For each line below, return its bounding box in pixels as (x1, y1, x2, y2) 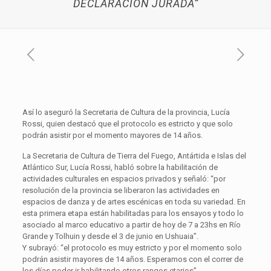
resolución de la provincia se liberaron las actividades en (22, 186, 220, 195)
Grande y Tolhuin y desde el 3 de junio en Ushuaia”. (22, 232, 198, 241)
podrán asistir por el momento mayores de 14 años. (22, 131, 203, 140)
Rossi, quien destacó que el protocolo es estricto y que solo (22, 119, 233, 128)
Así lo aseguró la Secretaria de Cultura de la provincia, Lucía (22, 108, 230, 117)
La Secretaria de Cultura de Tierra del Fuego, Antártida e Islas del (22, 151, 246, 160)
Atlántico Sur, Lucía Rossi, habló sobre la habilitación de (22, 163, 218, 172)
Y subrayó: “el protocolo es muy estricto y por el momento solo (22, 243, 242, 252)
